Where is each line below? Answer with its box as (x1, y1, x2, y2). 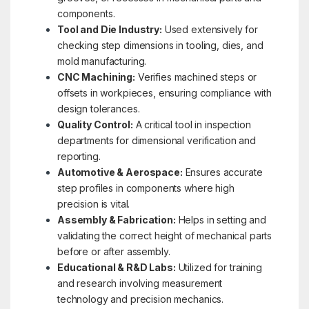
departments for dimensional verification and (57, 134, 256, 147)
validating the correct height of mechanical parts (57, 230, 272, 242)
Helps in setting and (175, 214, 266, 226)
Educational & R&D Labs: (57, 261, 176, 274)
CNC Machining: (57, 71, 136, 83)
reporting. (57, 150, 101, 163)
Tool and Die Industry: (57, 23, 162, 36)
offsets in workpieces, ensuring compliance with (57, 87, 272, 99)
